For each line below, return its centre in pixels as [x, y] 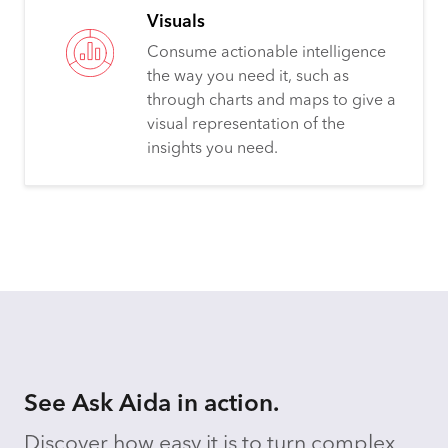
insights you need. [212, 148]
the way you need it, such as [248, 76]
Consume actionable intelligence [266, 52]
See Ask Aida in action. [151, 404]
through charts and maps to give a [271, 100]
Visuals [176, 22]
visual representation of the [246, 124]
